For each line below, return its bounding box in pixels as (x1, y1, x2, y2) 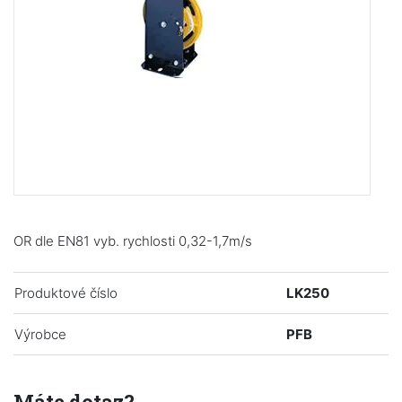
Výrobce (14, 326, 66, 343)
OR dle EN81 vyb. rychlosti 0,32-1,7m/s (13, 232, 252, 249)
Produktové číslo (14, 284, 118, 301)
